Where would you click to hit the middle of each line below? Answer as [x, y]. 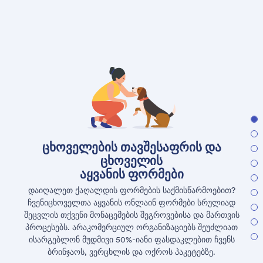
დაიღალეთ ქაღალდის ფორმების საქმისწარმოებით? [131, 190]
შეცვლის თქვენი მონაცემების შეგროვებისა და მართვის [131, 215]
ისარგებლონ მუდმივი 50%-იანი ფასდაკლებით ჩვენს [131, 240]
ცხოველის [131, 161]
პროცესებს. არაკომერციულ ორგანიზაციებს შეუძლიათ [131, 227]
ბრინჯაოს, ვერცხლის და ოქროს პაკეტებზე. [131, 252]
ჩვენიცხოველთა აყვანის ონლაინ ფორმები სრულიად [131, 203]
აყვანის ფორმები [131, 175]
